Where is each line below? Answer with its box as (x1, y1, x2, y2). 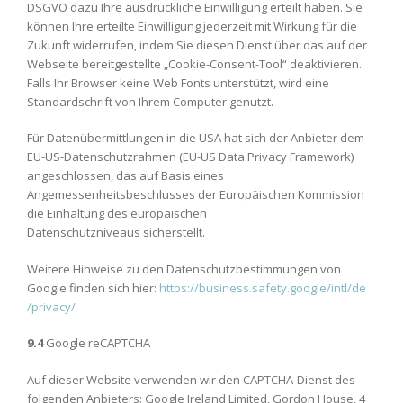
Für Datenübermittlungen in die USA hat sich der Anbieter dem (27, 130, 364, 146)
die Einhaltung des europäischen (27, 205, 207, 221)
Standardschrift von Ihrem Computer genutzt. (27, 93, 273, 110)
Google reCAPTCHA (43, 335, 150, 351)
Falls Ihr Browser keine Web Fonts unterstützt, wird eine (27, 74, 329, 91)
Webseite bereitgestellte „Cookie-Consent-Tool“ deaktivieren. (27, 55, 362, 72)
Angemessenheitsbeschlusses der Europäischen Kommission (27, 186, 364, 202)
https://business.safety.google (159, 279, 327, 296)
